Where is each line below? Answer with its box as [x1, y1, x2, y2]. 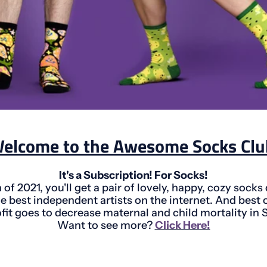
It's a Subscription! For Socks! [59, 169, 208, 182]
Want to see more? [57, 219, 155, 232]
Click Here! [154, 219, 210, 232]
